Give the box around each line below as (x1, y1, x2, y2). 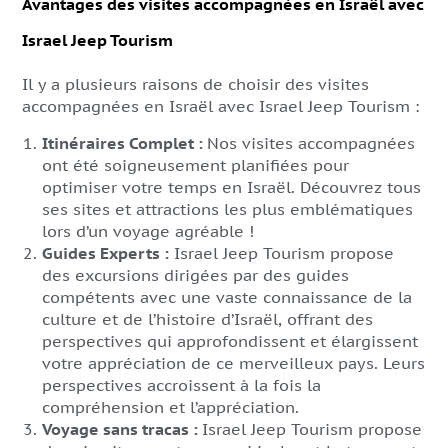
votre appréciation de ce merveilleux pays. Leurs (42, 353, 425, 373)
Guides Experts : (42, 243, 169, 263)
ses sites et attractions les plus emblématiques (42, 199, 413, 219)
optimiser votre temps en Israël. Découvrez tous (42, 177, 421, 197)
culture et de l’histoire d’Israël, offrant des (42, 309, 373, 329)
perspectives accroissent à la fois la (42, 375, 321, 395)
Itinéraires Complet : (42, 133, 207, 153)
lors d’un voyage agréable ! (42, 221, 254, 241)
